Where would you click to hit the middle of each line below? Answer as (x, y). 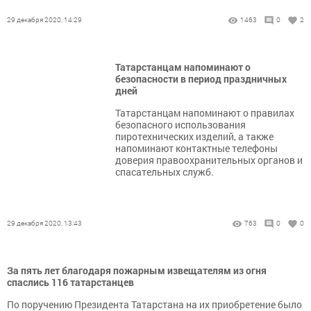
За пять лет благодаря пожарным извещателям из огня (137, 270)
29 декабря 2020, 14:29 (44, 20)
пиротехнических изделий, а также (194, 136)
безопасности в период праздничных (201, 79)
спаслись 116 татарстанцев (70, 282)
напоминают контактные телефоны (196, 148)
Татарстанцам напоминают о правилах (205, 113)
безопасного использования (180, 125)
